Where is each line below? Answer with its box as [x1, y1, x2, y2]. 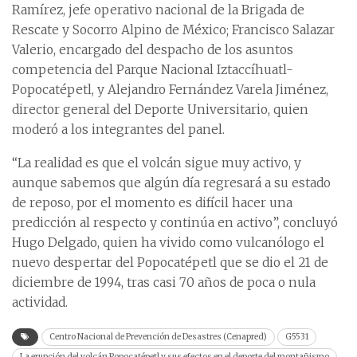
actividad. [12, 295, 68, 311]
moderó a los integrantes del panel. [12, 122, 225, 138]
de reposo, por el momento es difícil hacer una [12, 195, 292, 211]
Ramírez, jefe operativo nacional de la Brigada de [12, 2, 304, 18]
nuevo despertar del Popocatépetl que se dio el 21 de [12, 255, 328, 271]
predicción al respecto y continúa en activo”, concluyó [12, 215, 338, 231]
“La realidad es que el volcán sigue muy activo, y [12, 155, 301, 171]
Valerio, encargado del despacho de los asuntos [12, 42, 293, 58]
